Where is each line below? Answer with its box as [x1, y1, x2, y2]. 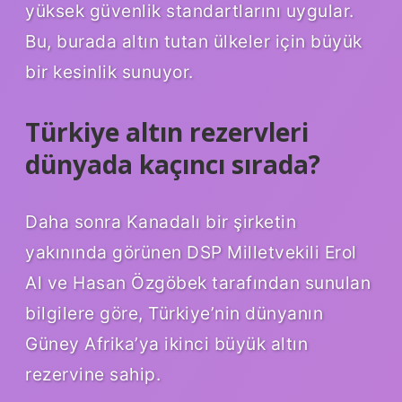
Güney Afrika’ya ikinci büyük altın [25, 333, 308, 355]
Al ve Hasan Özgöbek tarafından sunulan [25, 272, 371, 294]
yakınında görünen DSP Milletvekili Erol [25, 241, 357, 264]
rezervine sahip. [25, 363, 161, 386]
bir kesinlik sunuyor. [25, 61, 194, 83]
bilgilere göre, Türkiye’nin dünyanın [25, 302, 323, 325]
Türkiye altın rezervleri [25, 115, 309, 150]
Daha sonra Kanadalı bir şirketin [25, 211, 296, 233]
